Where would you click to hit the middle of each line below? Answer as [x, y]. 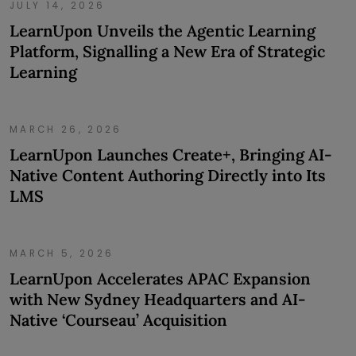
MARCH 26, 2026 [66, 129]
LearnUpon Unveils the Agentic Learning [163, 30]
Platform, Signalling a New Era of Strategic [167, 51]
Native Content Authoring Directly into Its [168, 175]
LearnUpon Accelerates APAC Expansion [160, 278]
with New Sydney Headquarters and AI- [158, 299]
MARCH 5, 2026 [62, 253]
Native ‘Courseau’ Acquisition [118, 319]
